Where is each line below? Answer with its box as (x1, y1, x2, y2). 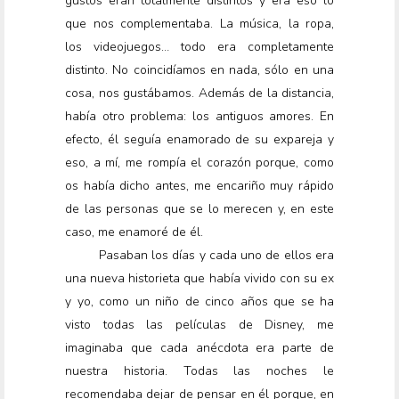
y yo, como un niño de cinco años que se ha (65, 293, 334, 311)
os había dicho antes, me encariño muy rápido (65, 177, 334, 195)
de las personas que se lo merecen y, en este (65, 200, 334, 218)
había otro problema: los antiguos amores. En (65, 108, 334, 126)
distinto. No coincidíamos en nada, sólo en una (65, 61, 334, 79)
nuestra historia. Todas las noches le (65, 362, 334, 380)
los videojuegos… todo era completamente (65, 38, 334, 56)
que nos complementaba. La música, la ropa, (65, 15, 334, 33)
